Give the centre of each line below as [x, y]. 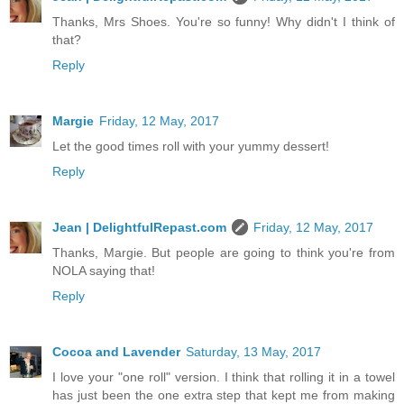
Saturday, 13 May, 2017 [253, 351]
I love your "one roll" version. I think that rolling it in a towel [224, 376]
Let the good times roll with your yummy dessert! [191, 146]
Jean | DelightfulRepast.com [139, 227]
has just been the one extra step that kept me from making [224, 395]
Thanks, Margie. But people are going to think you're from [224, 252]
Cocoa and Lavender [116, 351]
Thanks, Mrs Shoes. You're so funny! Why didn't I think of [224, 21]
